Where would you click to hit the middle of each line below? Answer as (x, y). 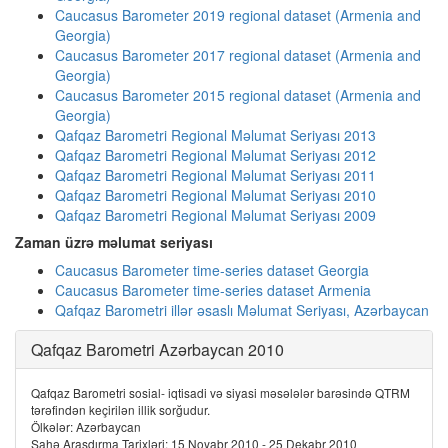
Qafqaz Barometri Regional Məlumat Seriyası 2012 (215, 155)
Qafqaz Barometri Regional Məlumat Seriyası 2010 (215, 195)
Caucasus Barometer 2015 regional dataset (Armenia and (238, 95)
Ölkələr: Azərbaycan (86, 426)
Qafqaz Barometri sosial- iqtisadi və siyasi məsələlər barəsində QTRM (220, 392)
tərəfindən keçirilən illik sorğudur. (120, 409)
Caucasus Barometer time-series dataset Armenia (213, 290)
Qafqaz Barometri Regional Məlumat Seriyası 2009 (215, 215)
